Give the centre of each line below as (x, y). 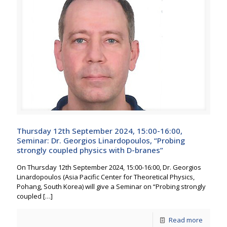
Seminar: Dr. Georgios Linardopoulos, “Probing (101, 140)
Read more (186, 220)
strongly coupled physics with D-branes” (90, 150)
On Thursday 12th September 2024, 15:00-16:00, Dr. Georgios (109, 167)
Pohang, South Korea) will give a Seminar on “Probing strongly (111, 186)
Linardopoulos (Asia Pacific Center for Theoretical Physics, (106, 177)
